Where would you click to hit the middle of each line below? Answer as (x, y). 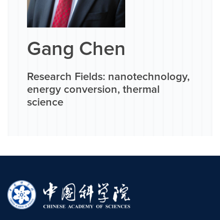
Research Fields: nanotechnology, (108, 77)
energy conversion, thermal (93, 90)
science (45, 103)
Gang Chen (76, 49)
